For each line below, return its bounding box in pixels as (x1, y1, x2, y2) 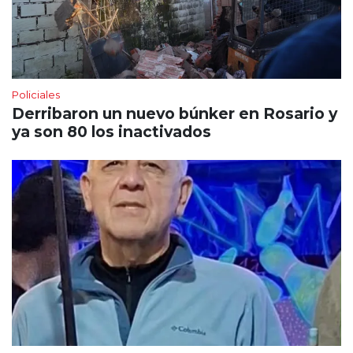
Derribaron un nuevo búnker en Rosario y (12, 104, 337, 124)
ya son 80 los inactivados (12, 122, 211, 142)
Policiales (12, 88, 60, 102)
